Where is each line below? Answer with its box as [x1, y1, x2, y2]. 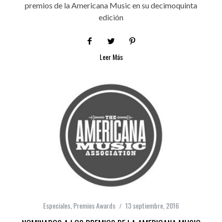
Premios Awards [73, 200, 115, 211]
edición [99, 12, 123, 22]
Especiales [43, 200, 70, 211]
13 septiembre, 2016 [125, 200, 179, 211]
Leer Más [99, 51, 123, 62]
